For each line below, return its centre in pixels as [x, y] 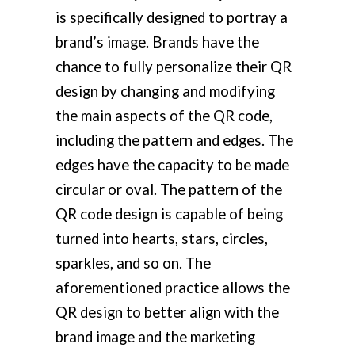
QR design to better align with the [167, 313]
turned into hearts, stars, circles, [162, 239]
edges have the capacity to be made [172, 165]
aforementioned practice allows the [173, 288]
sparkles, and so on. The [133, 263]
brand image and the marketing [155, 337]
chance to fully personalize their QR [174, 67]
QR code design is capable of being [169, 214]
